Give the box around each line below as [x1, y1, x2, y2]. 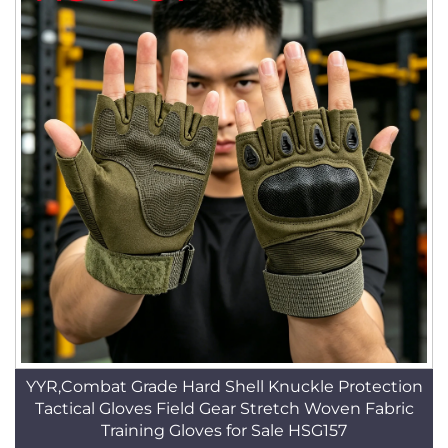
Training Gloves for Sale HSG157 [101, 421, 347, 440]
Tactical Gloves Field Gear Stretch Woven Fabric [34, 399, 414, 418]
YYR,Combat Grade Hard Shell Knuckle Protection [25, 377, 423, 396]
